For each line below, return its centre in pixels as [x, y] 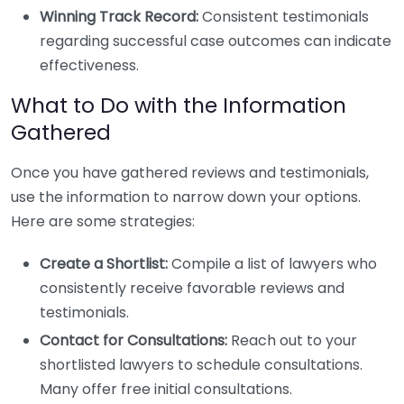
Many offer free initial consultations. [166, 389]
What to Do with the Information [179, 105]
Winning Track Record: [119, 17]
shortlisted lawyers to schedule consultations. [201, 365]
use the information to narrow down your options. [186, 197]
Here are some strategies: [103, 221]
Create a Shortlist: [104, 264]
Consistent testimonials [284, 17]
